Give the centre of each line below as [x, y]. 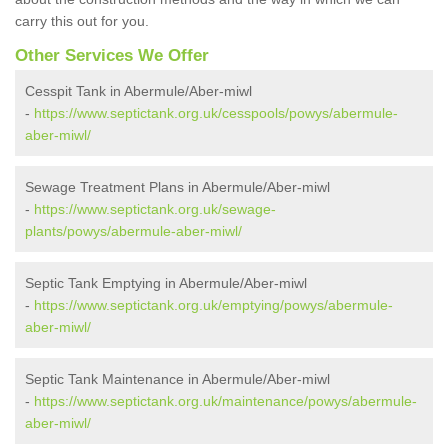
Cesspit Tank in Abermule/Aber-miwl [138, 91]
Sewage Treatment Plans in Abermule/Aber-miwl [177, 187]
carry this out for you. [84, 21]
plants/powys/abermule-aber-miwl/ [133, 231]
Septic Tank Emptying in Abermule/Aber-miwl [166, 283]
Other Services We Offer [112, 56]
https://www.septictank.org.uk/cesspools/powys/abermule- [216, 113]
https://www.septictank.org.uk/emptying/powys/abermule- [213, 305]
